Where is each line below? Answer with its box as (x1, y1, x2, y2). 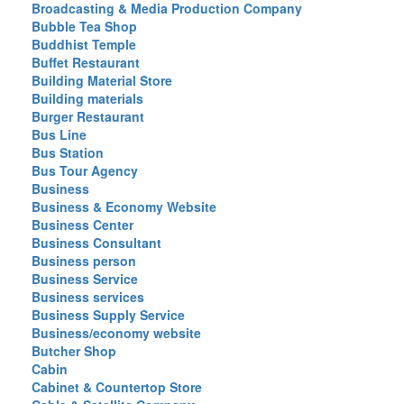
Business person (32, 252, 136, 270)
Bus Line (32, 125, 87, 143)
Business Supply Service (32, 306, 185, 324)
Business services (32, 288, 144, 306)
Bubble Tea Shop (32, 17, 137, 35)
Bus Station (32, 143, 104, 161)
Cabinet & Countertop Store (32, 378, 202, 396)
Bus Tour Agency (32, 161, 138, 179)
